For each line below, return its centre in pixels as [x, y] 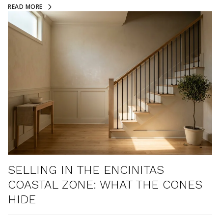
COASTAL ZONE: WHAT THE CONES [105, 185]
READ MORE [25, 7]
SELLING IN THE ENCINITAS [86, 170]
